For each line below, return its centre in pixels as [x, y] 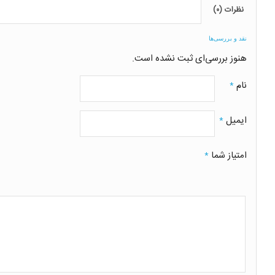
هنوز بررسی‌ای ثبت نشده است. [189, 58]
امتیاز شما [228, 155]
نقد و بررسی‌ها [228, 38]
